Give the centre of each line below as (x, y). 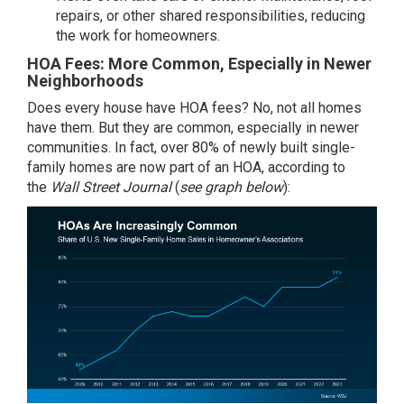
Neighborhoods (85, 80)
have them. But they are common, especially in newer (193, 127)
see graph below (231, 187)
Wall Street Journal (111, 187)
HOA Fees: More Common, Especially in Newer (199, 63)
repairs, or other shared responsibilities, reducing (211, 15)
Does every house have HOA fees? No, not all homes (194, 107)
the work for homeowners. (138, 35)
